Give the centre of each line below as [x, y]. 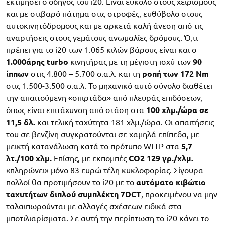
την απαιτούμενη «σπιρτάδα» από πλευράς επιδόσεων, [104, 98]
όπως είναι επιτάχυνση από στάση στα [76, 110]
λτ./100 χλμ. [29, 158]
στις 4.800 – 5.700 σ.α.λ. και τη [85, 74]
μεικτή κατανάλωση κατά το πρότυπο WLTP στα [93, 146]
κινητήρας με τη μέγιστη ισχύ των [131, 62]
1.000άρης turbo [37, 62]
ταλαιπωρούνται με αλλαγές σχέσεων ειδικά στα [94, 206]
